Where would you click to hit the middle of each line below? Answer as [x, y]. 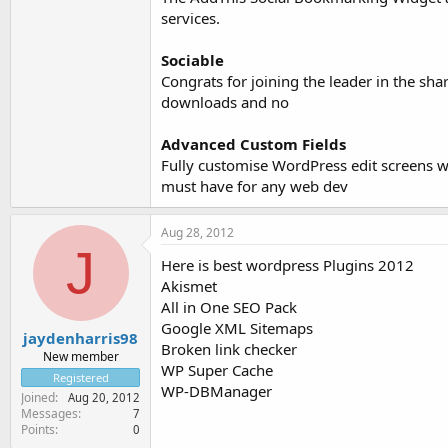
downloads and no [225, 101]
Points [38, 429]
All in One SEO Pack [229, 306]
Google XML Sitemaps [237, 327]
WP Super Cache [217, 369]
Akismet [189, 285]
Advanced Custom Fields [253, 143]
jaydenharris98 [80, 338]
